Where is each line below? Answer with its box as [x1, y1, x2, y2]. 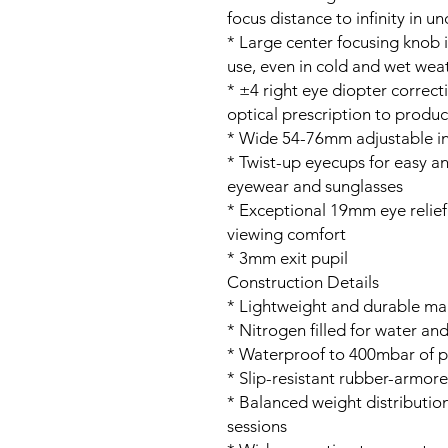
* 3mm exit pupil [227, 248, 348, 268]
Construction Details [227, 272, 379, 292]
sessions [227, 416, 287, 436]
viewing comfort [227, 224, 346, 244]
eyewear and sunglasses [227, 176, 403, 196]
